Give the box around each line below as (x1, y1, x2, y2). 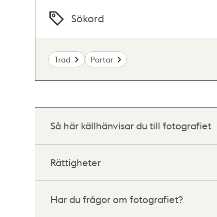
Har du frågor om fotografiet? (50, 193, 183, 205)
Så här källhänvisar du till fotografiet (50, 119, 211, 132)
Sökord (71, 12, 105, 25)
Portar (90, 54, 113, 64)
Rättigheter (50, 156, 101, 169)
